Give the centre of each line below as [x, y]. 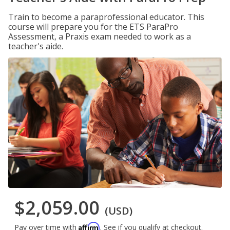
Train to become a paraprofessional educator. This [106, 17]
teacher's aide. [36, 46]
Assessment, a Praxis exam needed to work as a [100, 36]
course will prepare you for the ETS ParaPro [93, 27]
